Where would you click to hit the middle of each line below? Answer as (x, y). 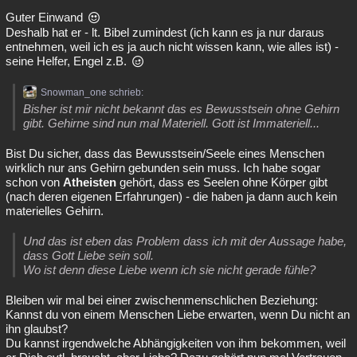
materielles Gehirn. (55, 211)
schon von (34, 182)
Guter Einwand (46, 17)
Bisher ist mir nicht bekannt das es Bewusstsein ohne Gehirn (181, 109)
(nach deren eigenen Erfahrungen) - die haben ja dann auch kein (171, 196)
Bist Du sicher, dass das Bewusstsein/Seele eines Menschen (165, 153)
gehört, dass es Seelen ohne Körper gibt (222, 182)
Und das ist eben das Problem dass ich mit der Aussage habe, (185, 241)
